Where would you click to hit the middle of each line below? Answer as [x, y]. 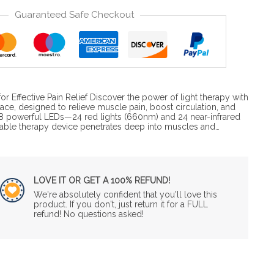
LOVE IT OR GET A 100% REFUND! [102, 180]
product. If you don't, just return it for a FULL [120, 204]
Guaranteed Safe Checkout [74, 14]
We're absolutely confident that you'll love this [125, 194]
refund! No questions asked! [88, 214]
